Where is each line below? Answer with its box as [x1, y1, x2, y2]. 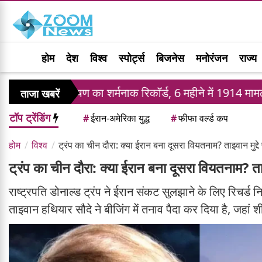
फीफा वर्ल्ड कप [178, 112, 228, 125]
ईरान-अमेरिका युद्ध [91, 112, 150, 125]
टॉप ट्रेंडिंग [9, 111, 53, 125]
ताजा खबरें [20, 87, 60, 101]
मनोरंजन [196, 51, 227, 65]
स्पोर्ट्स [119, 51, 144, 65]
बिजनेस [156, 51, 184, 65]
